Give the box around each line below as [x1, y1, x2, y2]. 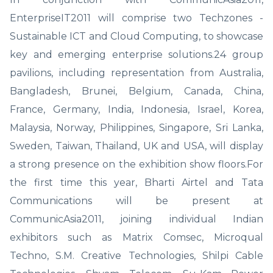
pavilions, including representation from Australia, [10, 66, 263, 79]
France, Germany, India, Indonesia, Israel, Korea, [10, 103, 263, 115]
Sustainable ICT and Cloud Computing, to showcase [10, 30, 263, 42]
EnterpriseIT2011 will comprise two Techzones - [10, 12, 263, 24]
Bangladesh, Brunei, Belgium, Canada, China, [10, 85, 263, 97]
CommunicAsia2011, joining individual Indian [10, 213, 263, 225]
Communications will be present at [10, 194, 263, 207]
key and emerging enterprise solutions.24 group [10, 48, 263, 60]
